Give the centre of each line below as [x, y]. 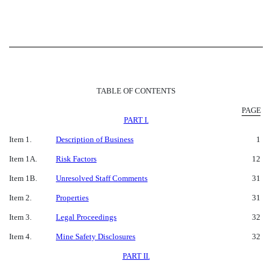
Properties [72, 197]
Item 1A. [23, 158]
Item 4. [20, 236]
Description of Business [95, 139]
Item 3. [20, 217]
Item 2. [20, 197]
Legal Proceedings [86, 217]
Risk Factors [76, 158]
